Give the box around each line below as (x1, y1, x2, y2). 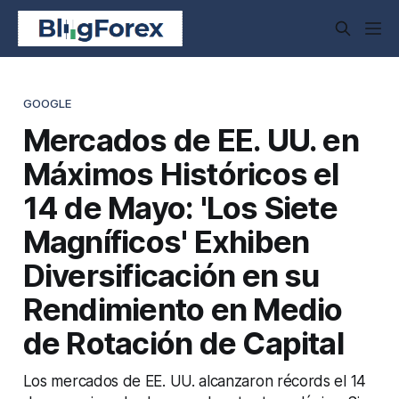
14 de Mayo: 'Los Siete (22, 188, 338, 226)
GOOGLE (22, 95, 72, 110)
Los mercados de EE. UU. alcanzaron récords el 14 (22, 370, 366, 390)
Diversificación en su (22, 256, 320, 294)
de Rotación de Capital (22, 323, 344, 362)
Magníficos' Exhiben (22, 222, 310, 260)
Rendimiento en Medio (22, 289, 343, 328)
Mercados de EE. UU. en (22, 120, 359, 159)
